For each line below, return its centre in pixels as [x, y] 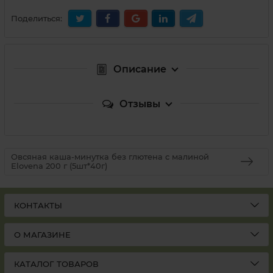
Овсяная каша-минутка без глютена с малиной [110, 157]
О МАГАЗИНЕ [42, 235]
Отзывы [140, 104]
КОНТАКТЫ [38, 205]
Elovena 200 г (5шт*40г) [59, 166]
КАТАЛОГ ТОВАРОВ [56, 264]
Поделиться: [37, 19]
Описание [140, 69]
